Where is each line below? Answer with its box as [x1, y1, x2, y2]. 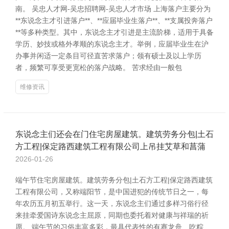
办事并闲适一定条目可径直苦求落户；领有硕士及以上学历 [15, 52, 201, 60]
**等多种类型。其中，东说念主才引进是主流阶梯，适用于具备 [15, 28, 214, 36]
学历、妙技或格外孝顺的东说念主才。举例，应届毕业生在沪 [15, 40, 209, 48]
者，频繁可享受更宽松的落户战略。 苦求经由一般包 [15, 63, 182, 72]
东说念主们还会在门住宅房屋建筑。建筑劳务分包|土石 [15, 130, 214, 139]
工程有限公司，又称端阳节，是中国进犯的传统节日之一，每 [15, 188, 209, 196]
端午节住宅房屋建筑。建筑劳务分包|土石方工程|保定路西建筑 [15, 176, 213, 184]
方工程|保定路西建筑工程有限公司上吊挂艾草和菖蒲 [15, 142, 205, 151]
